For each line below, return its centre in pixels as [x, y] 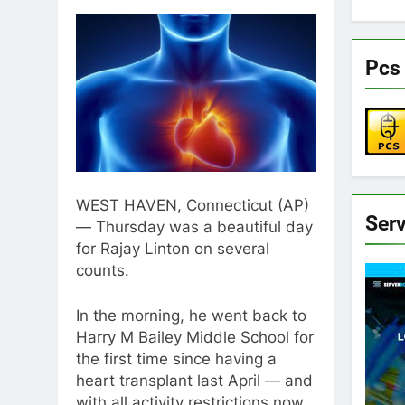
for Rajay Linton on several [173, 249]
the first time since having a [176, 358]
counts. [103, 271]
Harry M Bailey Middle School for [195, 337]
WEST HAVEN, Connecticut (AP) [193, 206]
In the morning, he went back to [191, 315]
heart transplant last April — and [194, 380]
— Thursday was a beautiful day [194, 227]
